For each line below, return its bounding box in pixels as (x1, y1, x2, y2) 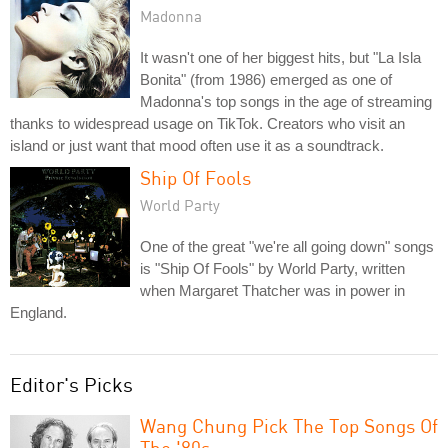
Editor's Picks (10, 371, 133, 397)
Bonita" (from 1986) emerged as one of (140, 70, 392, 88)
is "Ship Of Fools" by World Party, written (140, 259, 405, 277)
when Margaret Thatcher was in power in (140, 281, 405, 299)
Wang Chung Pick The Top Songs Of (140, 413, 438, 437)
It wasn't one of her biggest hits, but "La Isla (140, 48, 421, 66)
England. (10, 303, 67, 321)
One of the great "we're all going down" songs (140, 237, 434, 255)
